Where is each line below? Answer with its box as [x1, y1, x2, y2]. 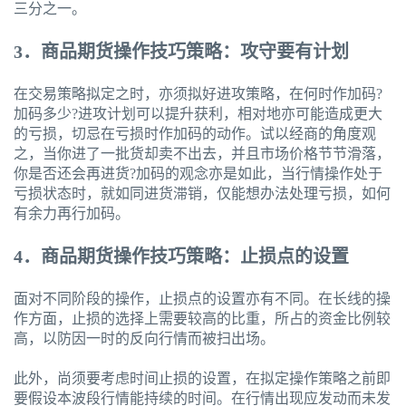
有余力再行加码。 [14, 206, 130, 222]
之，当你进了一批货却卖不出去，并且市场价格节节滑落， [14, 146, 391, 162]
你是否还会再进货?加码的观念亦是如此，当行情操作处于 [14, 166, 382, 182]
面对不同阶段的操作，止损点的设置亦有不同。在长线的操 [14, 291, 391, 307]
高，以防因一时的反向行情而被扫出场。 [14, 331, 275, 347]
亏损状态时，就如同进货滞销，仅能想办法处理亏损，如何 [14, 186, 391, 202]
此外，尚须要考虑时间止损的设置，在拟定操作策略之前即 [14, 371, 391, 387]
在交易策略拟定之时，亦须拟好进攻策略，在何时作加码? [14, 86, 382, 102]
